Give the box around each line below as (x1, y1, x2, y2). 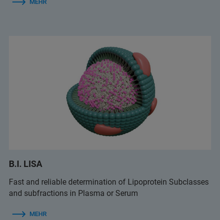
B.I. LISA (9, 159, 42, 169)
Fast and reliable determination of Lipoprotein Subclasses (9, 177, 209, 187)
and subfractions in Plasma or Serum (9, 189, 138, 198)
